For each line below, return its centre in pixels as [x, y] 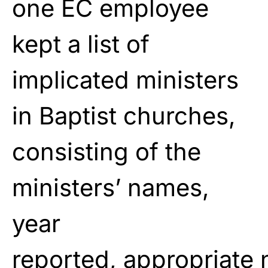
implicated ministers [125, 80]
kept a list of [81, 44]
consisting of [89, 151]
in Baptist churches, [124, 115]
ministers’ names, [111, 187]
